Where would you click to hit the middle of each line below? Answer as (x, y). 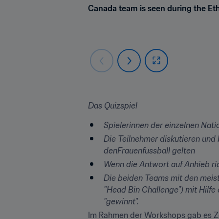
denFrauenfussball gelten (149, 150)
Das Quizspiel (113, 105)
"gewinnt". (121, 201)
